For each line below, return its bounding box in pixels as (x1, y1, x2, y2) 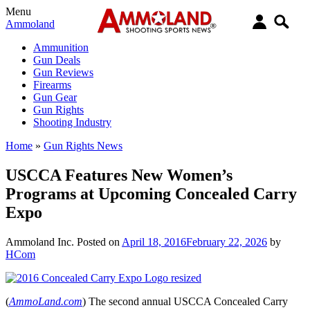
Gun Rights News (44, 140, 122, 152)
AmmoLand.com (9, 295, 82, 307)
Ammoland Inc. (6, 235, 74, 248)
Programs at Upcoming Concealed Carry (6, 184, 297, 203)
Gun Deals (33, 54, 80, 66)
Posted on (77, 235, 122, 248)
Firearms (33, 79, 71, 91)
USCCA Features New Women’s (6, 165, 232, 184)
